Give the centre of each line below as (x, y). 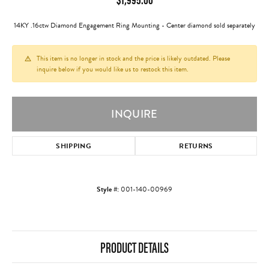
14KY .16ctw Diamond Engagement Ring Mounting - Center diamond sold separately (134, 25)
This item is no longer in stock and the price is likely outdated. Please (133, 58)
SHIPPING (74, 146)
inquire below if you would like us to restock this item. (113, 69)
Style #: (108, 189)
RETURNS (196, 146)
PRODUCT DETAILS (134, 247)
